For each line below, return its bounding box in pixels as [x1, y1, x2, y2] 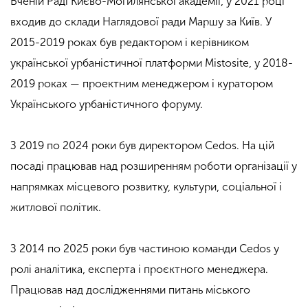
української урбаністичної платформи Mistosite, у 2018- [10, 56, 293, 69]
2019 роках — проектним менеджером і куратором [10, 77, 273, 90]
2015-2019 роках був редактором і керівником [10, 36, 249, 49]
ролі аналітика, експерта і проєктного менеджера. [10, 263, 268, 276]
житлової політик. [10, 201, 101, 214]
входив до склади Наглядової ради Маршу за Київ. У [10, 15, 272, 28]
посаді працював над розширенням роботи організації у [10, 159, 297, 173]
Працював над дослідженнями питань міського [10, 283, 250, 296]
